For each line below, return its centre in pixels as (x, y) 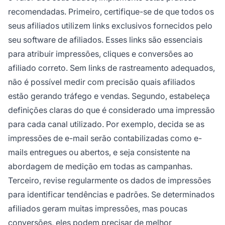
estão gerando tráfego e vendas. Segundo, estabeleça (109, 96)
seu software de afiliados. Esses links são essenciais (105, 40)
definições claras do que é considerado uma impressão (111, 110)
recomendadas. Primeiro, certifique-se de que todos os (111, 12)
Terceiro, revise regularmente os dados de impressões (109, 181)
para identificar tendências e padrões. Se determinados (111, 195)
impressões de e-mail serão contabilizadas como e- (105, 138)
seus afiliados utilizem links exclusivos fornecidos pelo (110, 26)
